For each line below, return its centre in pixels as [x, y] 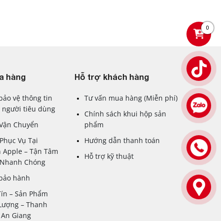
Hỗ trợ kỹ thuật [109, 156]
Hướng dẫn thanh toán [122, 140]
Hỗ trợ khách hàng [111, 76]
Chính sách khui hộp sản [125, 113]
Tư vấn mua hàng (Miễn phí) [131, 98]
